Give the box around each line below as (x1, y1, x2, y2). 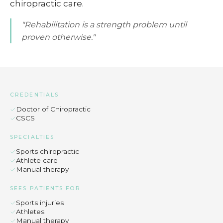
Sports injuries (16, 199, 64, 207)
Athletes (16, 208, 44, 216)
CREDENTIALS (10, 92, 59, 98)
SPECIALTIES (10, 134, 55, 140)
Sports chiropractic (16, 147, 79, 155)
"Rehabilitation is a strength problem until (21, 20, 187, 29)
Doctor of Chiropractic (16, 105, 91, 113)
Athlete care (16, 156, 58, 164)
